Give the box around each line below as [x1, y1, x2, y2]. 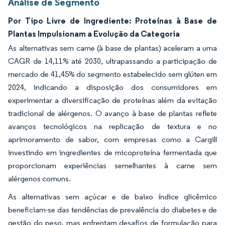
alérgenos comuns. [8, 174, 72, 183]
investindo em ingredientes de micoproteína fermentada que [8, 148, 217, 157]
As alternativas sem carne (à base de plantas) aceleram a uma [8, 43, 217, 53]
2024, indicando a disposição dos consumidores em [8, 82, 217, 92]
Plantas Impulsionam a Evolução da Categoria [8, 29, 180, 39]
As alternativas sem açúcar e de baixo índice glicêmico [8, 192, 217, 201]
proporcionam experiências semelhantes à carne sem [8, 161, 217, 170]
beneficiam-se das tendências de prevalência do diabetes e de [8, 205, 217, 214]
